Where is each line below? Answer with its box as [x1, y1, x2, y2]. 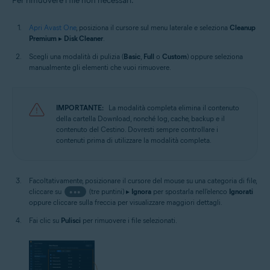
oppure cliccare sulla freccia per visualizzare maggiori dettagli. [29, 197, 222, 207]
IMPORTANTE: [56, 102, 104, 112]
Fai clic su [29, 215, 61, 225]
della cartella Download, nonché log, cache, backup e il [56, 113, 225, 123]
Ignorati [228, 186, 253, 196]
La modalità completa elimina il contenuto [108, 102, 239, 112]
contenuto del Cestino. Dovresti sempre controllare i [56, 124, 218, 134]
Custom [162, 51, 187, 61]
